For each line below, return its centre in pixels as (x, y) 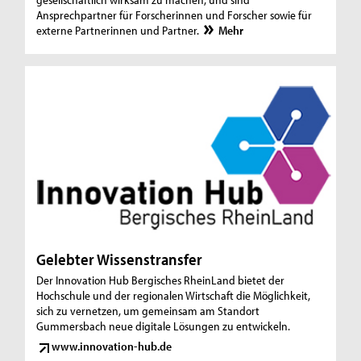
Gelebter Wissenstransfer (120, 259)
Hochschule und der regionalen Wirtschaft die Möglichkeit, (174, 296)
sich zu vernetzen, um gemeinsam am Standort (148, 311)
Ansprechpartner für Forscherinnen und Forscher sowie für (174, 15)
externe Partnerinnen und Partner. (119, 31)
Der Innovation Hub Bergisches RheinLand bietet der (161, 280)
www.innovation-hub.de (112, 346)
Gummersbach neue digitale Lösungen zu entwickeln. (164, 326)
